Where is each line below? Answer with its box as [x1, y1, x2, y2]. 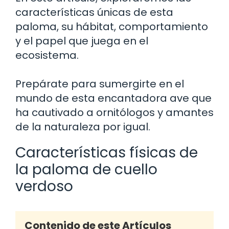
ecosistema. [15, 48, 79, 62]
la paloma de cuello [15, 159, 157, 179]
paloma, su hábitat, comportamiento [15, 19, 208, 34]
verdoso [15, 176, 73, 196]
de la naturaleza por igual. [15, 119, 150, 134]
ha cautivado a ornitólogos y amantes [15, 105, 214, 120]
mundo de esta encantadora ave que [15, 90, 212, 105]
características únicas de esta [15, 5, 173, 19]
